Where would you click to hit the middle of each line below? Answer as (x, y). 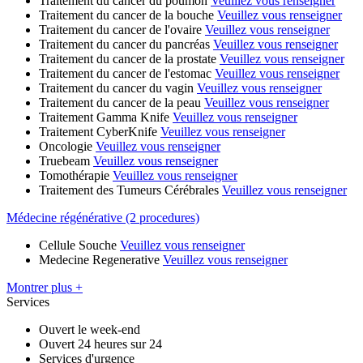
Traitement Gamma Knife (104, 117)
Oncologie (66, 146)
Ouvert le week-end (90, 329)
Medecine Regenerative (99, 259)
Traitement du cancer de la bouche (126, 15)
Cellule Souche (78, 245)
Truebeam (64, 160)
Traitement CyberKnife (98, 131)
